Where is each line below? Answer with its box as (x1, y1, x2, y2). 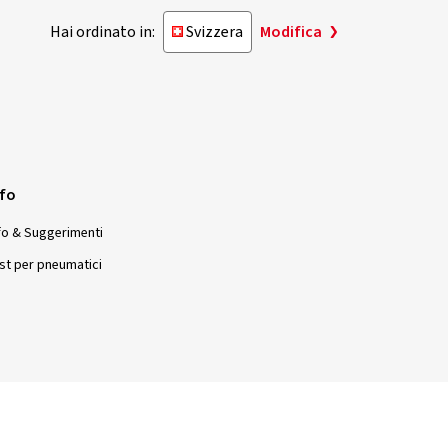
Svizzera (186, 21, 243, 44)
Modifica (260, 21, 322, 44)
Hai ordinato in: (50, 21, 155, 44)
